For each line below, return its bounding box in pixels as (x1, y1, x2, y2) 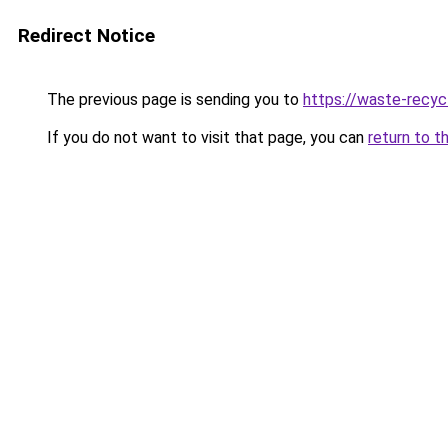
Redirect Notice (18, 24, 155, 47)
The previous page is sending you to (43, 90, 303, 109)
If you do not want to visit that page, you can (43, 128, 368, 147)
